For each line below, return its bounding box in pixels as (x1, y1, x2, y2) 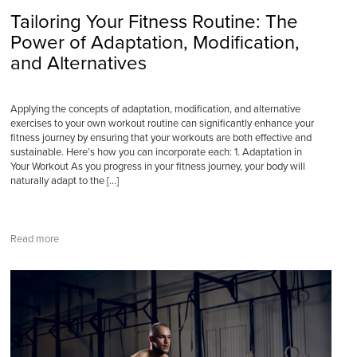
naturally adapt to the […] (10, 175, 119, 187)
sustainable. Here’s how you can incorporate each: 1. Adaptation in (10, 146, 302, 159)
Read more (10, 233, 59, 245)
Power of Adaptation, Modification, (10, 31, 300, 54)
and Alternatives (10, 52, 147, 75)
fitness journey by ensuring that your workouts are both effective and (10, 131, 312, 144)
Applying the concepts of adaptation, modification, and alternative (10, 103, 300, 116)
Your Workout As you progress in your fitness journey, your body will (10, 160, 305, 173)
